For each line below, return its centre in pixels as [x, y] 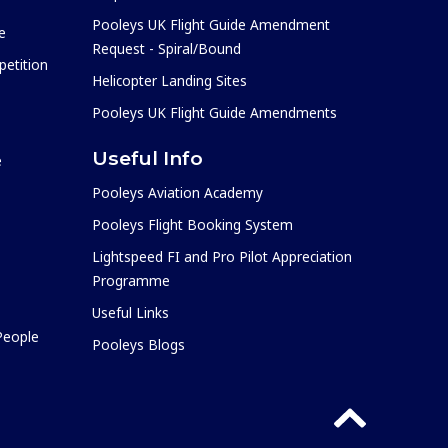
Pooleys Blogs [138, 344]
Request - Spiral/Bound [166, 48]
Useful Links [130, 312]
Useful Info [147, 157]
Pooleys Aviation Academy [177, 192]
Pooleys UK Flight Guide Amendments [214, 112]
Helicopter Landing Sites [169, 80]
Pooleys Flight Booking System [192, 224]
